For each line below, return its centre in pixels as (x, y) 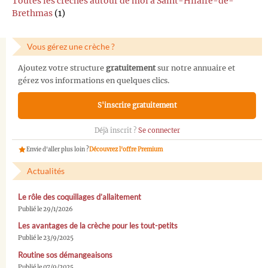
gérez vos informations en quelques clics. (94, 80)
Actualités (46, 171)
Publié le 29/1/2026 (45, 209)
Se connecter (159, 130)
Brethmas (32, 13)
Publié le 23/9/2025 (46, 238)
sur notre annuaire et (195, 68)
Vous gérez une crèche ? (71, 47)
